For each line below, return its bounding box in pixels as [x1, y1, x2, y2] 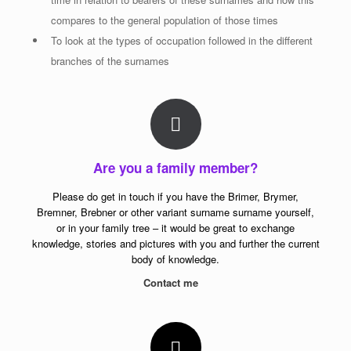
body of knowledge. [132, 251, 219, 267]
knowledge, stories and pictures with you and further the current [31, 236, 320, 251]
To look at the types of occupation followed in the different [51, 32, 313, 48]
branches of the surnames [51, 52, 169, 68]
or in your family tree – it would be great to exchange [56, 220, 295, 236]
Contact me [143, 275, 201, 291]
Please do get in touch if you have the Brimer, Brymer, [52, 189, 299, 204]
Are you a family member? [93, 157, 258, 177]
